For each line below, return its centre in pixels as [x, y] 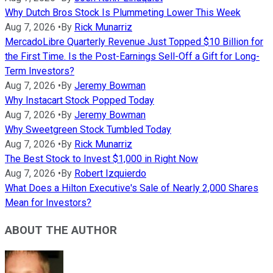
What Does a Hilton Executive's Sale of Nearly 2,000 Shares [132, 188]
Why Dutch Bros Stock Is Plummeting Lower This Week [123, 13]
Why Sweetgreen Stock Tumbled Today [88, 130]
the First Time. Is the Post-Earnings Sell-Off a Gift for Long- [132, 57]
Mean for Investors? [48, 203]
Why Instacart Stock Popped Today [80, 101]
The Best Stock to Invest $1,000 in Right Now [101, 159]
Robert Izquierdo [110, 174]
